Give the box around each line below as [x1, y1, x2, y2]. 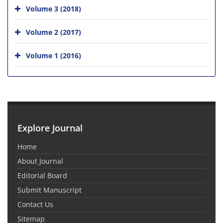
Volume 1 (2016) [26, 50, 81, 60]
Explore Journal [17, 121, 83, 134]
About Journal [17, 156, 63, 166]
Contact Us [17, 199, 53, 209]
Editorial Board [17, 170, 67, 180]
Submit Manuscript [17, 185, 82, 195]
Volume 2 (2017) [26, 27, 81, 37]
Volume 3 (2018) [26, 3, 81, 13]
